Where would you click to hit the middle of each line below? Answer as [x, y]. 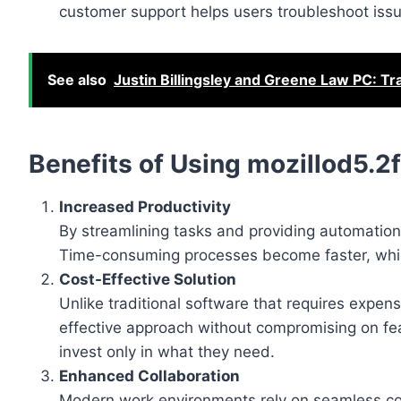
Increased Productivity [145, 207]
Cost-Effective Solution [148, 280]
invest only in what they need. [167, 352]
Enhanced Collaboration [149, 376]
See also [77, 80]
